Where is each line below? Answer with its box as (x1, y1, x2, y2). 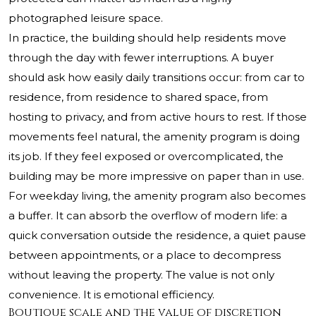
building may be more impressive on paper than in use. (8, 169, 304, 183)
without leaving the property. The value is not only (8, 268, 274, 282)
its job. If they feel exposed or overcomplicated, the (8, 150, 284, 164)
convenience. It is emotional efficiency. (8, 288, 214, 302)
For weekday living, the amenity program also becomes (8, 189, 305, 203)
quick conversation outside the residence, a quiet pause (8, 229, 306, 243)
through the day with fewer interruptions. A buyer (8, 51, 274, 65)
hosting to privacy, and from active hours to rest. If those (8, 110, 307, 124)
